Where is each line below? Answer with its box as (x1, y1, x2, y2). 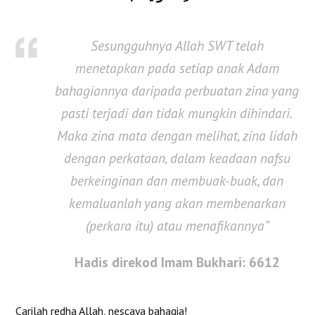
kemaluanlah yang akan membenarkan (68, 194, 285, 212)
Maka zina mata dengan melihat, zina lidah (56, 127, 297, 145)
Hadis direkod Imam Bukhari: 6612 (74, 253, 280, 271)
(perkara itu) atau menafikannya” (85, 217, 269, 235)
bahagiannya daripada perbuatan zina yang (55, 82, 299, 100)
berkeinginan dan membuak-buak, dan (70, 172, 283, 190)
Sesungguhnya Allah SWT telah (90, 37, 264, 55)
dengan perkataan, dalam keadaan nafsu (63, 149, 290, 167)
